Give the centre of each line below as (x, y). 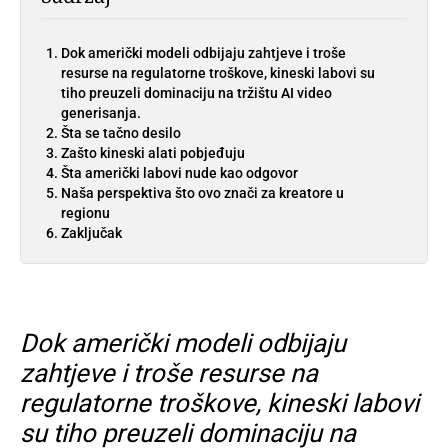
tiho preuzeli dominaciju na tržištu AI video (196, 92)
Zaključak (91, 232)
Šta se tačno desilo (121, 132)
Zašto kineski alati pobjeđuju (153, 152)
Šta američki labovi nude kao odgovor (179, 172)
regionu (85, 212)
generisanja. (101, 112)
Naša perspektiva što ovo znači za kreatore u (202, 192)
